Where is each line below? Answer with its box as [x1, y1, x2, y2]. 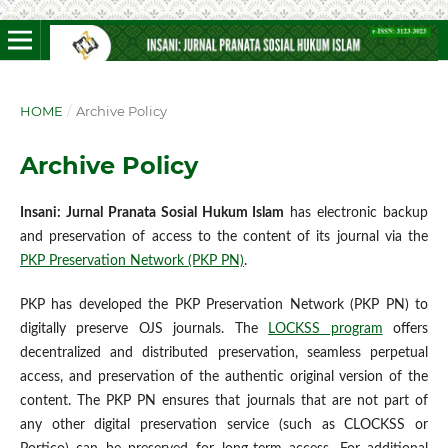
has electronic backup [284, 205, 429, 220]
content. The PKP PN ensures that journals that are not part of [19, 394, 429, 408]
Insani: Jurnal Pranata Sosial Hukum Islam [19, 205, 285, 220]
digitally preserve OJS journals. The [19, 322, 269, 336]
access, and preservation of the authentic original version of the [19, 370, 429, 384]
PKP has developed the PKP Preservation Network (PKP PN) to [19, 298, 429, 312]
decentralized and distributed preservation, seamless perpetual [19, 346, 429, 360]
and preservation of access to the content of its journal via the [19, 229, 429, 244]
